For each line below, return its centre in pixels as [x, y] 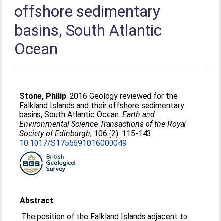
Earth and [139, 115]
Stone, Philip [43, 96]
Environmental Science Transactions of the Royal [103, 124]
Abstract [37, 201]
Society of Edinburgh [55, 133]
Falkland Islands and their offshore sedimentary [102, 105]
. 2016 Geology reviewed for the [122, 96]
